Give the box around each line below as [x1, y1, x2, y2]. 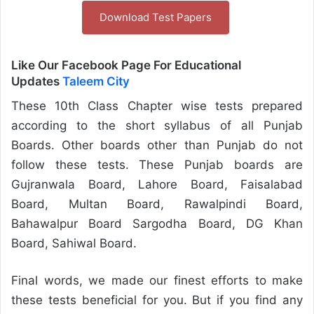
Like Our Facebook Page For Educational [11, 58, 241, 72]
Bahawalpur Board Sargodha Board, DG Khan [11, 216, 303, 231]
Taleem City [62, 74, 130, 88]
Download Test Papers [99, 11, 212, 24]
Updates [11, 74, 62, 88]
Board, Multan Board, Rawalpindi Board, [11, 196, 303, 211]
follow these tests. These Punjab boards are [11, 157, 303, 172]
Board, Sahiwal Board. [11, 235, 137, 250]
